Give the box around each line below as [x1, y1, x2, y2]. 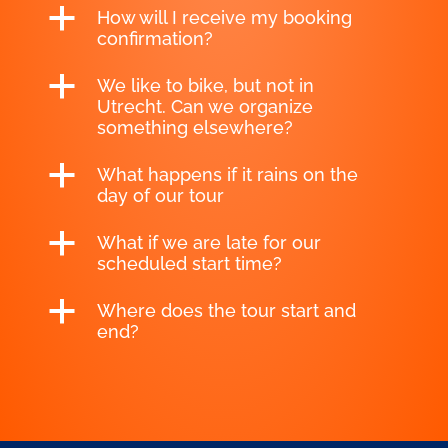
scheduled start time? [96, 253, 282, 275]
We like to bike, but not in [96, 75, 314, 97]
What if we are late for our [96, 232, 321, 254]
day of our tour [96, 185, 224, 207]
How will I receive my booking [96, 7, 352, 29]
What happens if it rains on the [96, 164, 358, 186]
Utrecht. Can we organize [96, 96, 313, 118]
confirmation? [96, 28, 213, 50]
